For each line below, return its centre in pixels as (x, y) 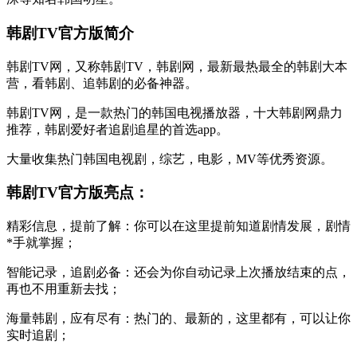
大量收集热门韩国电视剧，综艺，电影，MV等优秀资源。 (170, 159)
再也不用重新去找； (64, 289)
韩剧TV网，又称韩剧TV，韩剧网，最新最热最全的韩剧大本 (177, 66)
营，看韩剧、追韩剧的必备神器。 (102, 83)
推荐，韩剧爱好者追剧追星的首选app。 (118, 129)
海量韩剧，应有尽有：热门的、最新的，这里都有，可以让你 (178, 319)
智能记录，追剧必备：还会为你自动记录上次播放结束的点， (178, 273)
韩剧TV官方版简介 (70, 33)
